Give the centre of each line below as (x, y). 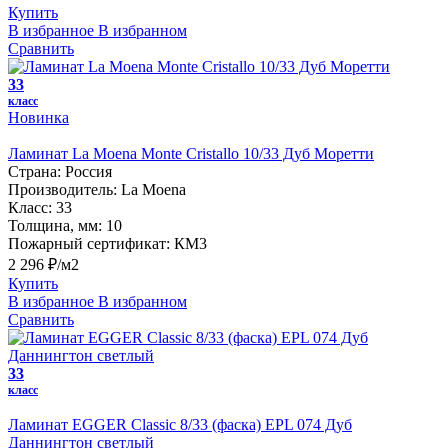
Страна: (34, 171)
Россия (88, 171)
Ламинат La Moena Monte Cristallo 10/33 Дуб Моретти (191, 153)
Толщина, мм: (55, 225)
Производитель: (62, 189)
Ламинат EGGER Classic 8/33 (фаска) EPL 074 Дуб (180, 424)
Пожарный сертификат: (89, 243)
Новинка (38, 117)
